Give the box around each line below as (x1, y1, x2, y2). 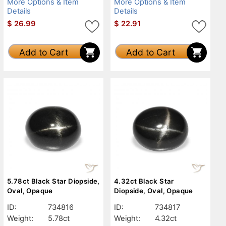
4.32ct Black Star (114, 177, 174, 185)
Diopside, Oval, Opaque (114, 186, 193, 195)
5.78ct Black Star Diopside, (7, 177, 100, 185)
